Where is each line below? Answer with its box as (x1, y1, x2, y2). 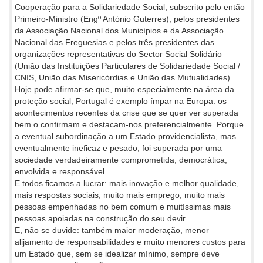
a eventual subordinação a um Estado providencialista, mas (15, 131, 236, 141)
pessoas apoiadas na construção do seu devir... (15, 213, 192, 223)
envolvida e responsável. (15, 166, 107, 176)
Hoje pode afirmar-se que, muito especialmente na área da (15, 84, 234, 94)
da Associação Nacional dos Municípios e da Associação (15, 25, 224, 35)
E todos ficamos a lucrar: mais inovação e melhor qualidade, (15, 178, 239, 188)
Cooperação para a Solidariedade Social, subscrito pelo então (15, 2, 245, 12)
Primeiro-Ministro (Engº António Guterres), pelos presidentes (15, 14, 240, 23)
